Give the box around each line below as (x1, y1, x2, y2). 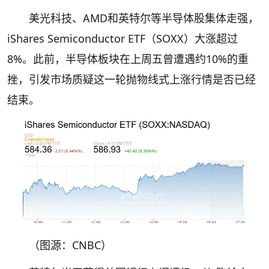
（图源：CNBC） (29, 237, 112, 252)
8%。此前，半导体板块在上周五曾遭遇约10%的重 (7, 52, 249, 67)
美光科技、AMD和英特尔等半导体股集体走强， (29, 11, 259, 26)
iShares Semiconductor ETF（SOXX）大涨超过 (7, 31, 238, 46)
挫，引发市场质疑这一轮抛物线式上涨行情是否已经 (7, 72, 256, 87)
